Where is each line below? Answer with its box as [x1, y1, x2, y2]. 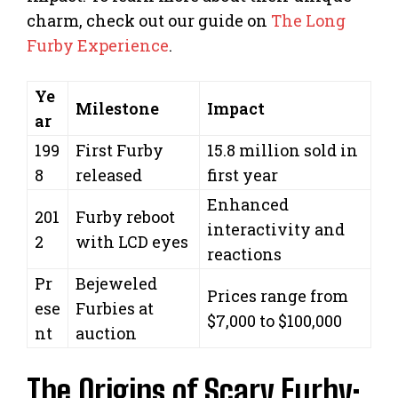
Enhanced [207, 193, 289, 215]
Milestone [76, 97, 159, 119]
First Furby [76, 139, 163, 161]
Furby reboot [76, 205, 175, 227]
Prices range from [207, 284, 348, 306]
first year [207, 163, 278, 186]
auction [76, 322, 137, 344]
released [76, 163, 142, 186]
